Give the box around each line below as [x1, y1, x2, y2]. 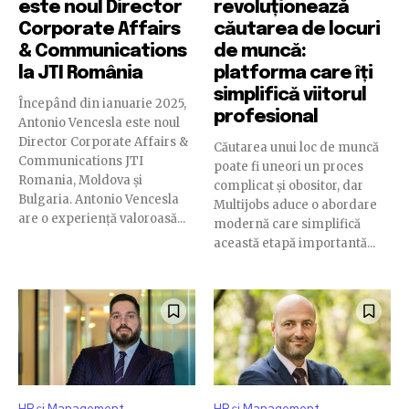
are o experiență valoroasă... [18, 210, 185, 226]
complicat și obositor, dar [214, 177, 363, 194]
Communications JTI [18, 152, 143, 169]
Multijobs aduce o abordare [214, 196, 377, 213]
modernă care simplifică [214, 215, 361, 232]
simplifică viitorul [214, 85, 366, 105]
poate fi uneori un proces [214, 158, 363, 174]
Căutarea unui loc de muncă [214, 139, 379, 155]
